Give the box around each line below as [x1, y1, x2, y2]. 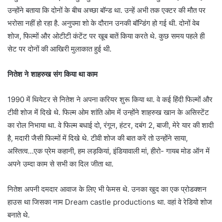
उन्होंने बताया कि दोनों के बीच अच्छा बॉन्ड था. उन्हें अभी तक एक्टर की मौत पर [7, 5, 206, 15]
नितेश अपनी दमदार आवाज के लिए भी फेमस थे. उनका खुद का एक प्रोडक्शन [7, 184, 207, 194]
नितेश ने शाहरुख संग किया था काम [7, 69, 98, 79]
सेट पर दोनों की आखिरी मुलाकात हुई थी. [7, 44, 111, 54]
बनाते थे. [7, 210, 30, 220]
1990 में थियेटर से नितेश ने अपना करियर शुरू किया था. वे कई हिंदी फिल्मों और [7, 95, 213, 105]
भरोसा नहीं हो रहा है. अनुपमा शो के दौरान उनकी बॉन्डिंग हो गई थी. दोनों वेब [7, 18, 199, 28]
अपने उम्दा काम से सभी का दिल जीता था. [7, 159, 113, 169]
